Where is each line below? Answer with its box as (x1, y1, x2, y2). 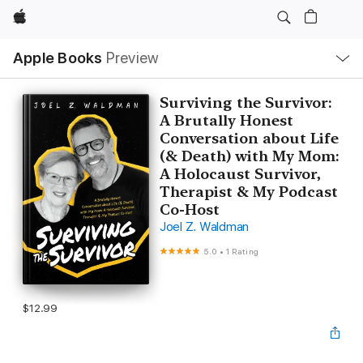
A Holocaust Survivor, (159, 165, 321, 182)
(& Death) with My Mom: (159, 147, 340, 164)
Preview (105, 49, 160, 67)
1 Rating (226, 246, 258, 256)
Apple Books (13, 49, 103, 67)
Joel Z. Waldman (159, 220, 250, 234)
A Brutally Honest (159, 112, 293, 129)
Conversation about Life (159, 130, 339, 147)
